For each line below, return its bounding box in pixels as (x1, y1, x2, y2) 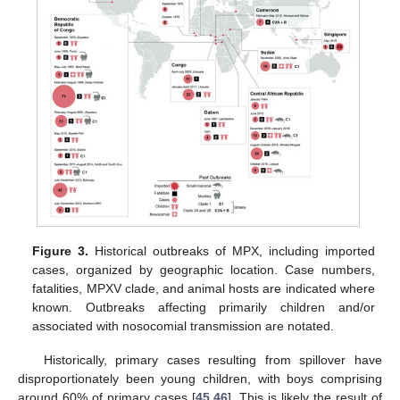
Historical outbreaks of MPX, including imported (88, 243, 375, 258)
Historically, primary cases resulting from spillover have (43, 353, 382, 368)
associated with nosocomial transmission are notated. (32, 318, 335, 333)
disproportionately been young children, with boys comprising (18, 371, 382, 387)
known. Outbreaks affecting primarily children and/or (32, 299, 375, 314)
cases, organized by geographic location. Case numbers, (32, 262, 375, 277)
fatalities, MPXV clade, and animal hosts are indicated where (32, 280, 375, 296)
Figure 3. (32, 243, 89, 258)
